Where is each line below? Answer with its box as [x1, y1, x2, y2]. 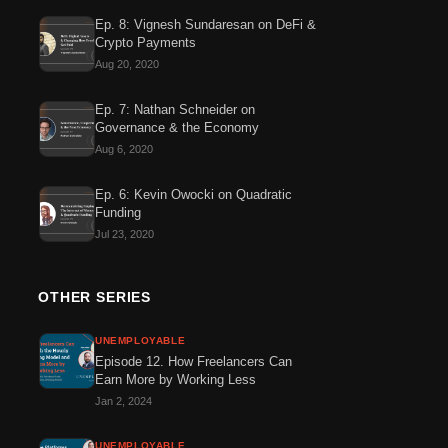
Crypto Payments [95, 35, 196, 50]
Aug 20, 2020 [95, 58, 159, 70]
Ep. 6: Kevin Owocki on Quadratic [95, 187, 292, 202]
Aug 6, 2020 [95, 143, 153, 155]
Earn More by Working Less [95, 372, 256, 387]
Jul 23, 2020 [95, 228, 154, 240]
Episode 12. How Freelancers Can [95, 354, 292, 369]
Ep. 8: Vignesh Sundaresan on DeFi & [95, 17, 316, 32]
